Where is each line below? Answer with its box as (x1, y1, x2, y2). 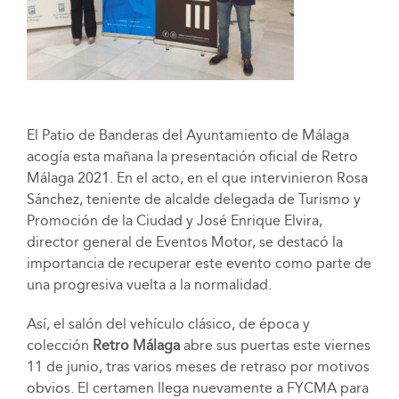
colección (26, 336, 93, 354)
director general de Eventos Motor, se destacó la (26, 232, 343, 250)
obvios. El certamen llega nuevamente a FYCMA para (26, 379, 369, 396)
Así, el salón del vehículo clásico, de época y (26, 314, 310, 332)
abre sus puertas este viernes (179, 336, 370, 354)
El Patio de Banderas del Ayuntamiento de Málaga (26, 126, 349, 143)
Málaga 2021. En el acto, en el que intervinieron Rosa (26, 168, 368, 186)
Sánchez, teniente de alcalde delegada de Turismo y (26, 190, 361, 208)
